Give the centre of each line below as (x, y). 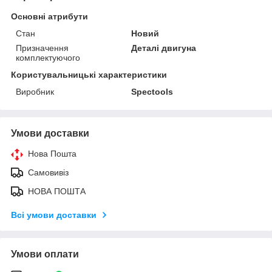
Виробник (35, 91)
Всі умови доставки (54, 215)
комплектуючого (48, 57)
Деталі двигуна (164, 48)
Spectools (152, 91)
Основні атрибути (49, 16)
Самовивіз (48, 172)
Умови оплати (45, 254)
